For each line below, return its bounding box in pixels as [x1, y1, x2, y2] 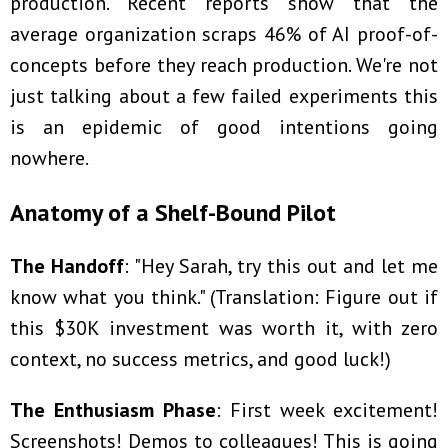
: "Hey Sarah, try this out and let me [124, 253, 439, 280]
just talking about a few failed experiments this [10, 83, 438, 110]
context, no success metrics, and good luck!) [10, 346, 391, 373]
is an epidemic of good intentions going [10, 114, 438, 141]
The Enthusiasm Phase [10, 397, 216, 424]
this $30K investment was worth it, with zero [10, 315, 438, 342]
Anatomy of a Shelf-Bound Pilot [10, 197, 336, 229]
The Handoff [10, 253, 125, 280]
